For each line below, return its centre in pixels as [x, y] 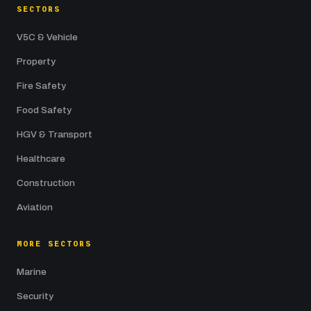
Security [35, 296]
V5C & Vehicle [47, 37]
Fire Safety [41, 86]
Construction [46, 183]
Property [36, 61]
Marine [32, 272]
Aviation [35, 207]
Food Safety [44, 110]
